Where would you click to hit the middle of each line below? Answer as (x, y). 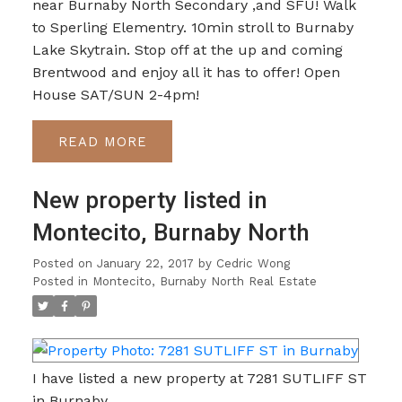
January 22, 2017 (145, 263)
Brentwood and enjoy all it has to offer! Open (186, 73)
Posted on (64, 263)
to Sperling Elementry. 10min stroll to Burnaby (192, 28)
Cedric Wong (253, 263)
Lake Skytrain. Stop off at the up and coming (187, 50)
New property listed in (149, 200)
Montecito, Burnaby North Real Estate (204, 281)
